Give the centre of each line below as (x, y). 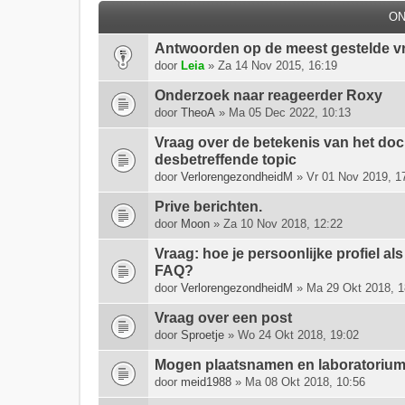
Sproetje (202, 335)
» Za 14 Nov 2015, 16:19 (271, 66)
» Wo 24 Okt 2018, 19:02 (292, 335)
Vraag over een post (223, 318)
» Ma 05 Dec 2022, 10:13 (283, 113)
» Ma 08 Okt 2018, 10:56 (298, 382)
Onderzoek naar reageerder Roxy (268, 95)
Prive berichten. (208, 207)
